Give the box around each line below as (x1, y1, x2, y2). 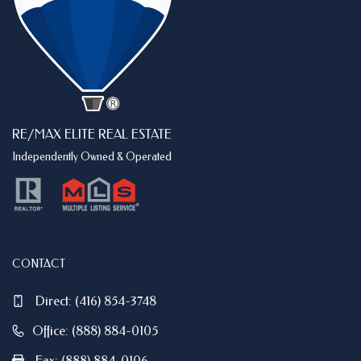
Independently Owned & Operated (12, 150, 172, 164)
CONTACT (12, 257, 65, 272)
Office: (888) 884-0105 (32, 323, 158, 339)
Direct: (35, 293, 75, 309)
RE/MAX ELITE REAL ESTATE (12, 127, 172, 143)
